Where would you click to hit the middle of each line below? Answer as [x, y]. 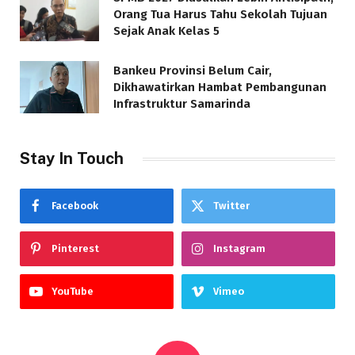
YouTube [73, 292]
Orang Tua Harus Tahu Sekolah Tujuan [220, 15]
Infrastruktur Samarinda [182, 103]
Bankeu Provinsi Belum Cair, [193, 70]
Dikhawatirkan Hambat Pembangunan [220, 87]
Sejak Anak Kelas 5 [166, 31]
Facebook [75, 206]
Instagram [239, 249]
